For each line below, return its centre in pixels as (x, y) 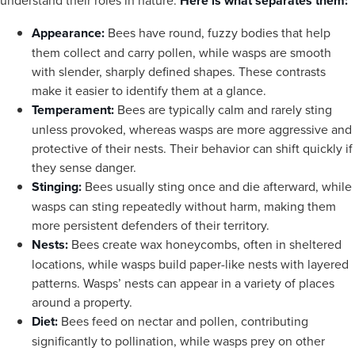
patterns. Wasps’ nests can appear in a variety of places (183, 283)
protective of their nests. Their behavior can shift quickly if (192, 148)
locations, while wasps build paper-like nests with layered (190, 264)
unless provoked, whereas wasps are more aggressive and (192, 129)
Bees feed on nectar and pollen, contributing (183, 321)
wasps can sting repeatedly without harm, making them (184, 206)
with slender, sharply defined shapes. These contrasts (179, 71)
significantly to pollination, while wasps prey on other (178, 341)
